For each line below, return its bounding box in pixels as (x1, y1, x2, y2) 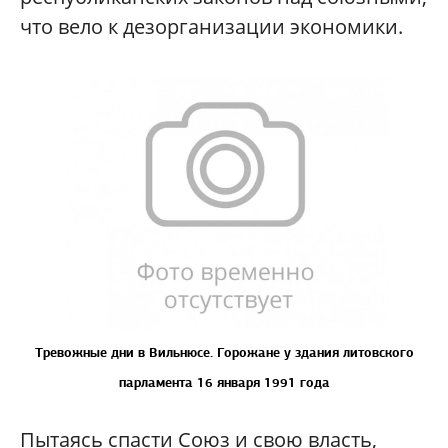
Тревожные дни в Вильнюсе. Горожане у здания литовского (34, 344, 414, 362)
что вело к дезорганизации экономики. (20, 12, 403, 40)
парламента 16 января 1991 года (118, 374, 330, 392)
